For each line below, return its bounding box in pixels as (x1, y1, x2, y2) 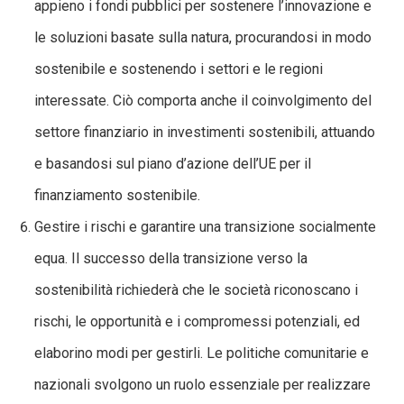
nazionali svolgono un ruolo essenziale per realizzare (34, 375, 371, 393)
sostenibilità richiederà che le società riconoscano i (34, 280, 358, 298)
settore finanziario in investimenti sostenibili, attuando (34, 123, 375, 141)
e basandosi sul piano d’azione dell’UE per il (34, 154, 311, 172)
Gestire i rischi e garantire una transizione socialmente (34, 217, 376, 235)
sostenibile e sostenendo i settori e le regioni (34, 60, 323, 78)
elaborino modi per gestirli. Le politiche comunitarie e (34, 344, 369, 362)
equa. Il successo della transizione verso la (34, 249, 308, 267)
